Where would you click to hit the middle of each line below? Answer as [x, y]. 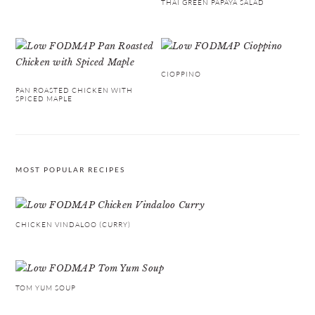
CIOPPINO [181, 74]
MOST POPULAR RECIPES [71, 169]
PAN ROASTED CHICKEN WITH [75, 90]
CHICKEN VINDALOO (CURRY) [73, 224]
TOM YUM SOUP [46, 288]
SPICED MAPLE [44, 98]
